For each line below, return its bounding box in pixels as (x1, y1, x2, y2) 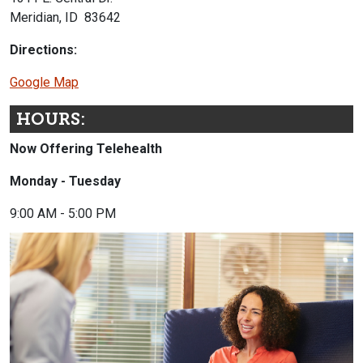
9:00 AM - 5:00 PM (10, 205, 116, 221)
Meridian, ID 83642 (10, 10, 121, 26)
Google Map (10, 75, 79, 91)
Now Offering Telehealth (10, 140, 162, 156)
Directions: (10, 42, 77, 58)
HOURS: (16, 109, 85, 130)
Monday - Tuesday (10, 173, 121, 189)
